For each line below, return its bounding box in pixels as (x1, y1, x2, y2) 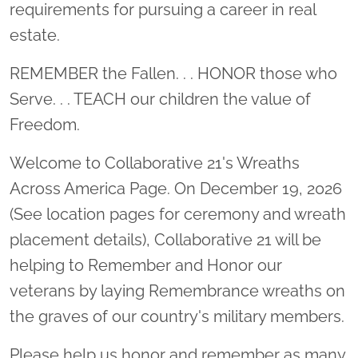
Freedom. (10, 115, 80, 134)
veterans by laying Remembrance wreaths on (10, 281, 345, 300)
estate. (10, 26, 60, 45)
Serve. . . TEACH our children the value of (10, 89, 311, 109)
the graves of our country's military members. (10, 307, 344, 326)
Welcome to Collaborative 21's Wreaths (10, 153, 300, 173)
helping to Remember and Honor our (10, 256, 282, 275)
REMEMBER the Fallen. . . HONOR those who (10, 64, 337, 83)
